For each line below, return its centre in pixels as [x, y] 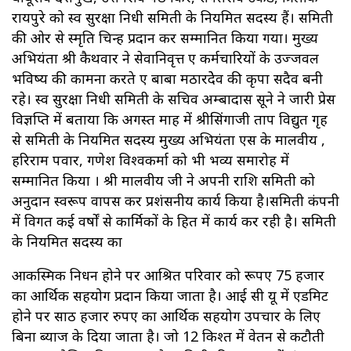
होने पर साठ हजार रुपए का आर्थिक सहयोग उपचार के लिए [166, 315]
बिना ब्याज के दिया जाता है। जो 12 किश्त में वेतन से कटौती [168, 336]
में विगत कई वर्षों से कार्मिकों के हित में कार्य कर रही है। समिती [174, 221]
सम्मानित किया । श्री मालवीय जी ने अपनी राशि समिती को [163, 180]
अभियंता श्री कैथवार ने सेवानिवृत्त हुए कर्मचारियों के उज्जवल [165, 58]
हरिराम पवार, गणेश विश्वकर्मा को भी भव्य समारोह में [150, 159]
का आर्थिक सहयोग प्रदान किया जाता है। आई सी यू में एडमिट [170, 295]
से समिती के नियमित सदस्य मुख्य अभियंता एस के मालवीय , [168, 139]
